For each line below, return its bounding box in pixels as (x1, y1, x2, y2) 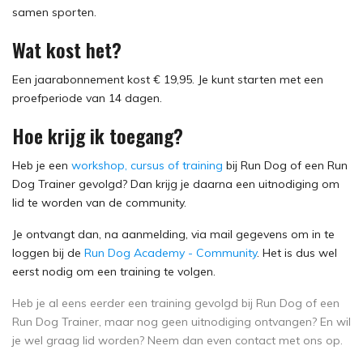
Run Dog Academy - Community (84, 246, 257, 260)
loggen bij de (12, 246, 84, 260)
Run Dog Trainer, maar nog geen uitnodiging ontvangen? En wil (12, 314, 351, 329)
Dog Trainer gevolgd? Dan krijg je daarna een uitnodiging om (12, 177, 340, 191)
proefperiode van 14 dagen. (12, 91, 165, 105)
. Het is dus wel (257, 246, 337, 260)
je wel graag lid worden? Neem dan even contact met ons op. (12, 333, 343, 348)
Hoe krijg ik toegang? (12, 121, 183, 150)
